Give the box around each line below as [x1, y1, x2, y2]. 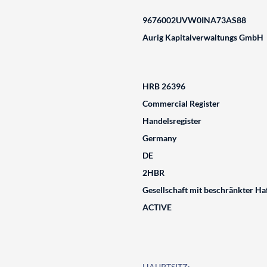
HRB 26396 [142, 81, 185, 91]
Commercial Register [142, 98, 220, 108]
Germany [142, 133, 176, 143]
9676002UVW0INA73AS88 [142, 15, 246, 25]
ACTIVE [142, 202, 172, 212]
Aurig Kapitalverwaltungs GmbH [142, 32, 263, 42]
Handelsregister [142, 116, 201, 126]
